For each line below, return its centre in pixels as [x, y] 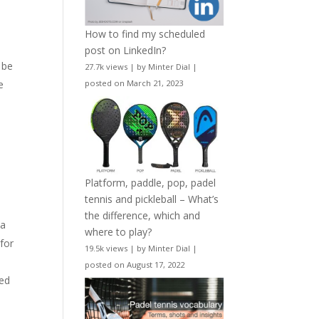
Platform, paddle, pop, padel [151, 182]
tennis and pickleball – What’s [152, 199]
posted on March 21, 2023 [134, 83]
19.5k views [106, 248]
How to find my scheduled [145, 34]
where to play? [119, 231]
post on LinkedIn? [126, 51]
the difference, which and [143, 215]
